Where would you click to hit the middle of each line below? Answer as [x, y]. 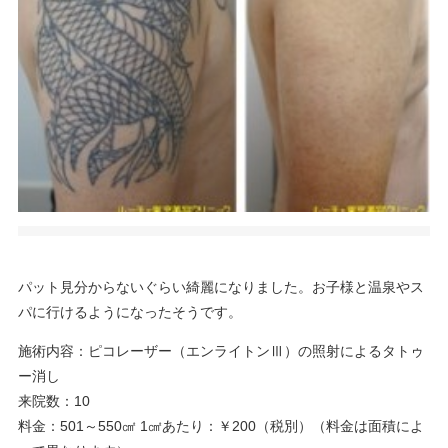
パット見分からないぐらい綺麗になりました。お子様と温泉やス [220, 286]
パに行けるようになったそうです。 [129, 311]
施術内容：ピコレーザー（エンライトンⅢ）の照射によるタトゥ [220, 350]
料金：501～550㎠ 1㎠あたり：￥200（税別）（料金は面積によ [220, 425]
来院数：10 [53, 400]
